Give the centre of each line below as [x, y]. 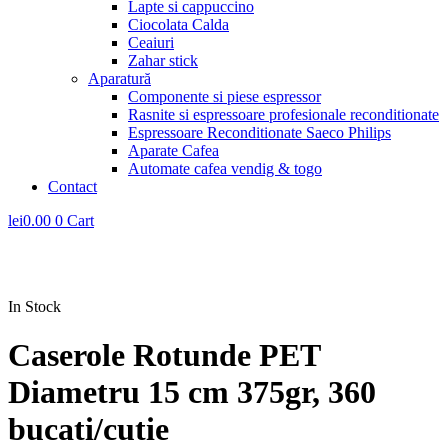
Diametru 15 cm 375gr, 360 [192, 392]
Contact [72, 186]
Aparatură [119, 78]
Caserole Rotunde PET [164, 355]
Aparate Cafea [173, 150]
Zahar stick [163, 60]
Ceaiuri [151, 42]
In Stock [34, 306]
